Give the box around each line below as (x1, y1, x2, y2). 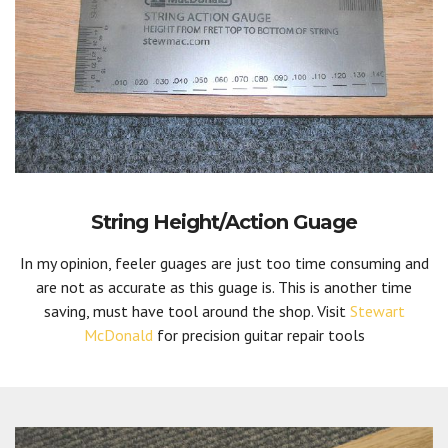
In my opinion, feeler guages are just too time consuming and (19, 252, 429, 273)
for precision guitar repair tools (152, 324, 365, 345)
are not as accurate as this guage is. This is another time (36, 276, 412, 297)
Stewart (349, 300, 405, 321)
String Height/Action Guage (91, 209, 357, 234)
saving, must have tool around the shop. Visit (43, 300, 350, 321)
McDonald (83, 324, 153, 345)
